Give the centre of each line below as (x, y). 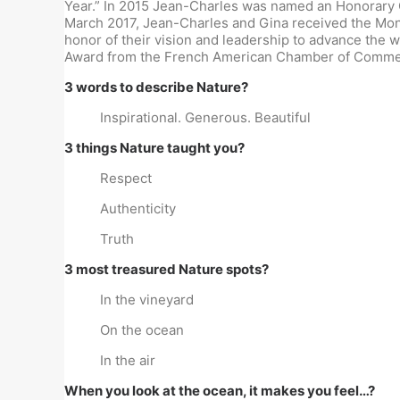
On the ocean (142, 330)
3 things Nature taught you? (154, 148)
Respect (126, 178)
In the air (128, 360)
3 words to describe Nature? (156, 87)
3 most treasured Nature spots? (167, 269)
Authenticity (138, 208)
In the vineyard (147, 300)
